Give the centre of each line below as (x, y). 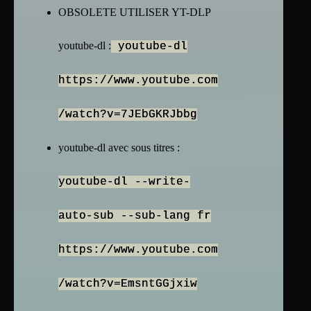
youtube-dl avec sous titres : (119, 148)
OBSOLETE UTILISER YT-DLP (134, 12)
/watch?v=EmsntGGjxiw (128, 284)
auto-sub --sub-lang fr (135, 216)
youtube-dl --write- (124, 182)
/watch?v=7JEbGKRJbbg (128, 115)
